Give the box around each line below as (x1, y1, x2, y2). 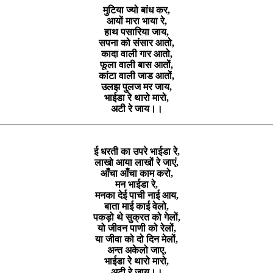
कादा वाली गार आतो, (101, 48, 172, 59)
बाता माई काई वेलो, (104, 200, 169, 211)
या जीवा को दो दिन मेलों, (95, 233, 178, 244)
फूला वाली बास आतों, (100, 59, 173, 70)
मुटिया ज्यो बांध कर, (103, 4, 170, 15)
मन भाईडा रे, (115, 179, 158, 190)
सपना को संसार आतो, (99, 37, 174, 48)
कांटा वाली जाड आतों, (99, 70, 174, 81)
